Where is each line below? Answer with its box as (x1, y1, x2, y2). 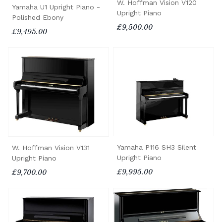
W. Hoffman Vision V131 (12, 144, 90, 152)
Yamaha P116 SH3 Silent (117, 143, 196, 152)
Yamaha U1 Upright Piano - (12, 2, 100, 11)
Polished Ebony (12, 13, 63, 21)
